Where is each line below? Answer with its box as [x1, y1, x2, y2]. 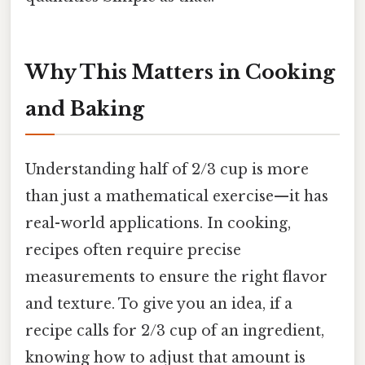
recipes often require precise [25, 241, 241, 260]
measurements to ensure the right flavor [25, 268, 328, 287]
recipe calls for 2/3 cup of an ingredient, [25, 322, 324, 341]
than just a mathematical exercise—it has [25, 187, 328, 206]
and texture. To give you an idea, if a [25, 295, 292, 314]
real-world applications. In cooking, [25, 214, 291, 233]
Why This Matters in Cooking [25, 60, 335, 85]
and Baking [25, 97, 144, 121]
